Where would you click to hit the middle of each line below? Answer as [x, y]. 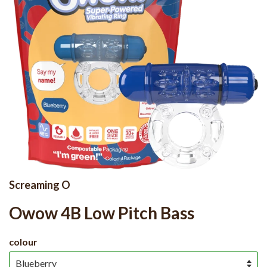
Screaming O [40, 185]
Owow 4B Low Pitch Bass [102, 213]
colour [23, 242]
